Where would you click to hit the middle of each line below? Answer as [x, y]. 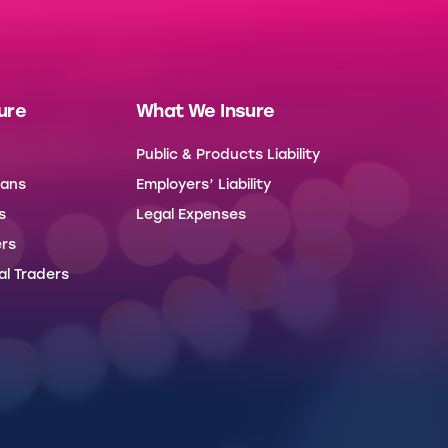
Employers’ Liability [203, 185]
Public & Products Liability [228, 155]
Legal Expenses [191, 215]
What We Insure [205, 111]
